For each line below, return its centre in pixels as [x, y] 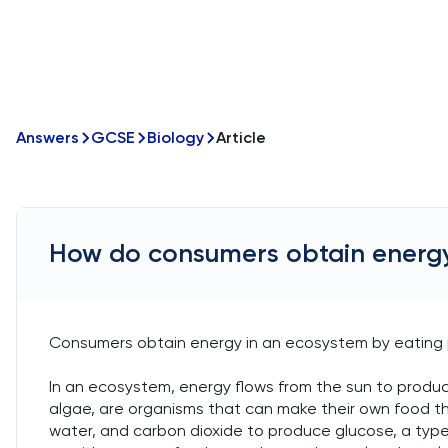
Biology [175, 137]
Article [241, 137]
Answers [47, 137]
